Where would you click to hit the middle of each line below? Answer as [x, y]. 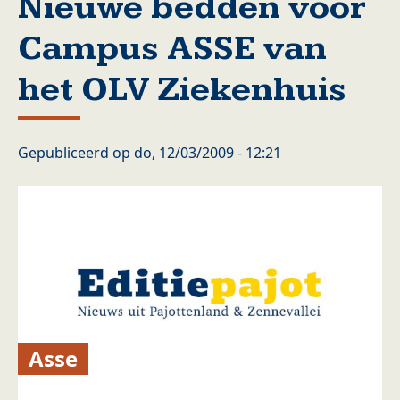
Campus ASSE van [172, 49]
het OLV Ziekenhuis [182, 90]
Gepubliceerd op [76, 153]
